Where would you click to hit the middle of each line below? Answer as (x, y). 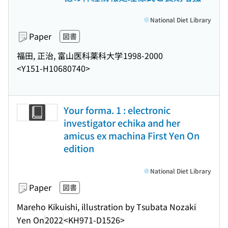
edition (79, 148)
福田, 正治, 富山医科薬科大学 (70, 55)
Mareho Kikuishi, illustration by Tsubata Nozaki (106, 206)
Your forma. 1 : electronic (117, 110)
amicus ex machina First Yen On (132, 135)
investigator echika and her (122, 123)
